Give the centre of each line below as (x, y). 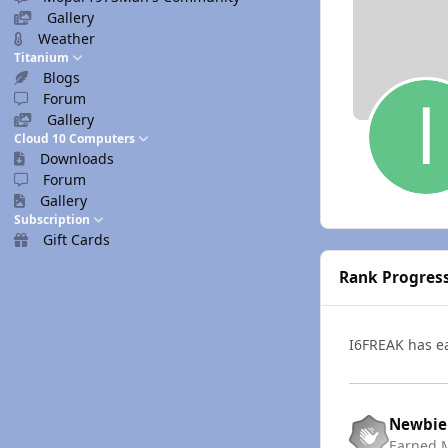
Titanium (41, 57)
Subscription (52, 219)
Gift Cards (77, 239)
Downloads (77, 158)
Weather (67, 38)
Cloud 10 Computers (74, 138)
